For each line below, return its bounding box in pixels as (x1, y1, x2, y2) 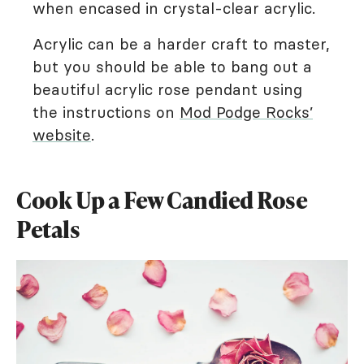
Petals (16, 214, 80, 245)
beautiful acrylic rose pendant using (32, 80, 302, 99)
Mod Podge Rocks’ (180, 102, 313, 122)
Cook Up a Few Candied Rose (16, 184, 307, 215)
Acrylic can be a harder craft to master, (32, 34, 330, 54)
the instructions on (32, 102, 180, 122)
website (32, 125, 91, 145)
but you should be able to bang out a (32, 57, 312, 76)
